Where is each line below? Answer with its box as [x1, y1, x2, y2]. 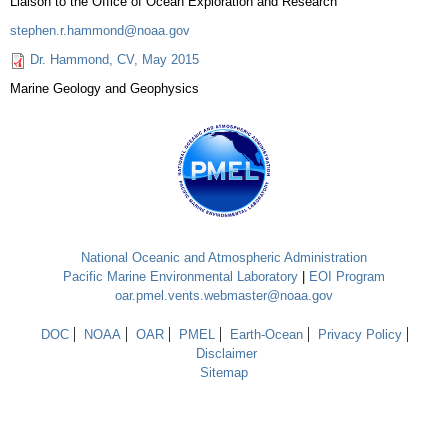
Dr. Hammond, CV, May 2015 [30, 52, 199, 67]
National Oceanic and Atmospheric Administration [81, 250, 367, 265]
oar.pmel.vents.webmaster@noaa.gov [115, 288, 333, 303]
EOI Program [309, 269, 385, 284]
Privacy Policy [317, 327, 402, 342]
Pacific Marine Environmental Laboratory [63, 269, 298, 284]
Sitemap [200, 365, 248, 380]
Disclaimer [196, 346, 257, 361]
